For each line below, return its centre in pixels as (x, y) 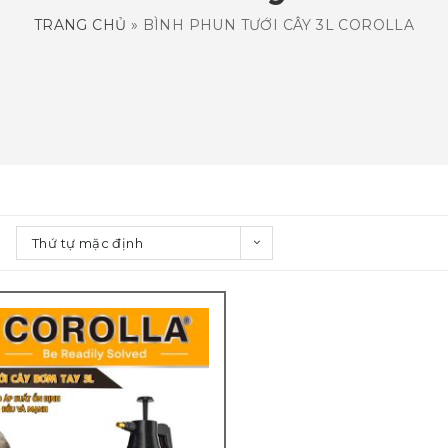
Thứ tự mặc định (87, 243)
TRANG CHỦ (80, 24)
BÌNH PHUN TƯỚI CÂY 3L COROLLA (278, 24)
